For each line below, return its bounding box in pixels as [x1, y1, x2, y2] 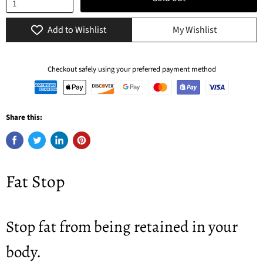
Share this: [6, 112, 42, 123]
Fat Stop [6, 169, 65, 193]
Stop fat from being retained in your [6, 215, 238, 237]
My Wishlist [172, 23, 217, 36]
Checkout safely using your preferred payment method [47, 63, 216, 75]
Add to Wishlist [48, 23, 106, 36]
